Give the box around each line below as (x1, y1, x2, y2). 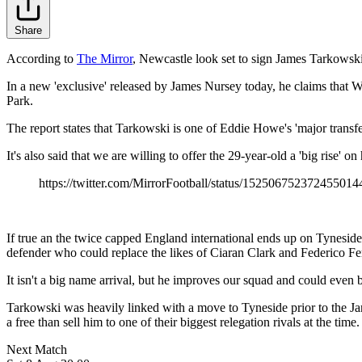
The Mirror (77, 52, 133, 66)
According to (6, 52, 77, 66)
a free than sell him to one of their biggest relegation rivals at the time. (6, 315, 360, 330)
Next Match (6, 343, 67, 357)
